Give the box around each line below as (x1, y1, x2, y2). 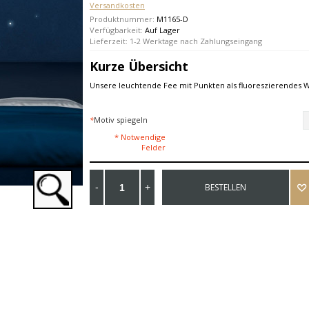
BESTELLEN (205, 181, 246, 194)
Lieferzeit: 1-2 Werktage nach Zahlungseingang (90, 36, 262, 46)
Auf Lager (145, 25, 180, 35)
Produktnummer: (90, 14, 157, 24)
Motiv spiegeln (94, 114, 148, 126)
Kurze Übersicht (90, 58, 188, 74)
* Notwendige (114, 132, 166, 143)
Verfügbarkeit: (90, 25, 145, 35)
